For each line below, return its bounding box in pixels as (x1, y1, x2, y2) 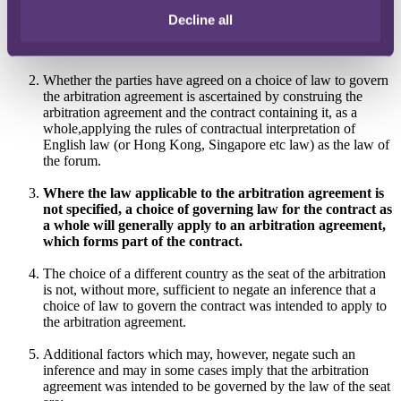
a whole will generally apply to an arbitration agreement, (43, 217, 386, 233)
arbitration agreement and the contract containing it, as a (43, 104, 357, 120)
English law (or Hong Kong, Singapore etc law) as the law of (43, 136, 389, 152)
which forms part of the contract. (43, 233, 243, 249)
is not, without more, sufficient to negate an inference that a (43, 281, 376, 297)
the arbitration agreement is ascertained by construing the (43, 88, 363, 104)
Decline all (168, 12, 233, 27)
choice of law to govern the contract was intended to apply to (43, 297, 387, 313)
